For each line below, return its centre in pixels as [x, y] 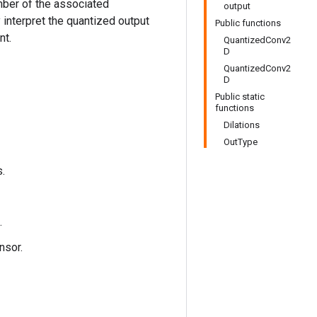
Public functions [248, 23]
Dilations [242, 125]
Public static [240, 97]
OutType [241, 142]
